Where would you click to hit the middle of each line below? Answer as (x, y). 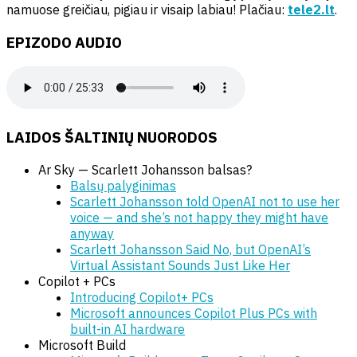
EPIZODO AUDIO (64, 42)
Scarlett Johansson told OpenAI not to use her (205, 201)
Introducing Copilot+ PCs (142, 297)
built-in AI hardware (127, 329)
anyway (92, 233)
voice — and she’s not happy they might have (199, 217)
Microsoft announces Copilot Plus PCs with (194, 313)
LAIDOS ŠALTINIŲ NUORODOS (112, 137)
